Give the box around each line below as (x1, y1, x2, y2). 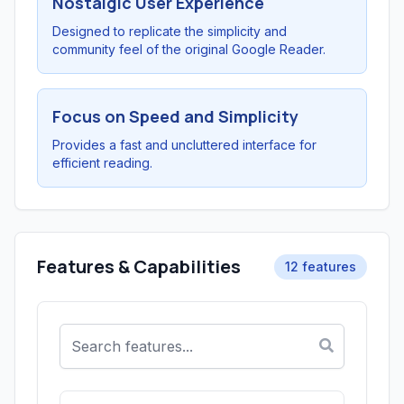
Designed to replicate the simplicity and (52, 23, 287, 39)
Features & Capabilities (37, 254, 241, 279)
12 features (285, 259, 356, 274)
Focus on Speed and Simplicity (52, 106, 298, 127)
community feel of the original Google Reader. (52, 41, 326, 57)
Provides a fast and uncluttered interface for (52, 137, 317, 152)
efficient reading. (52, 155, 152, 170)
